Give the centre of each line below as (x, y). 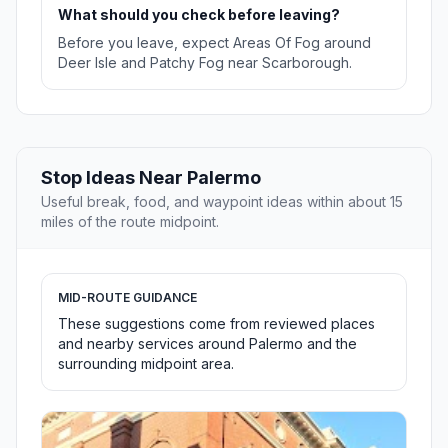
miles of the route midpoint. (130, 222)
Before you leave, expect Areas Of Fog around (214, 43)
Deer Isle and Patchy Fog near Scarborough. (205, 63)
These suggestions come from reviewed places (216, 324)
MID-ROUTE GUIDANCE (127, 298)
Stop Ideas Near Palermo (151, 178)
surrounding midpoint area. (146, 364)
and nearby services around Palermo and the (207, 344)
